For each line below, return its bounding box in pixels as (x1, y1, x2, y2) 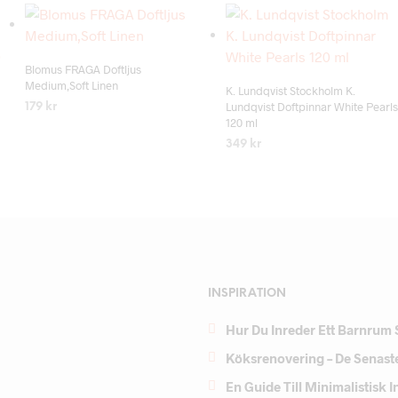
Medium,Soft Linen (25, 78, 119, 93)
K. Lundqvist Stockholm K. (226, 84, 355, 99)
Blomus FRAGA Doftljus (25, 62, 142, 77)
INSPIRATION (208, 288, 286, 300)
